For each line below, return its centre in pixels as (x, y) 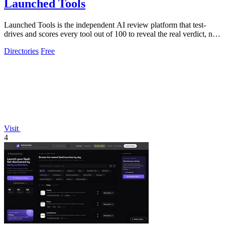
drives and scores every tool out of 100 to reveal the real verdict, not (111, 34)
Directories (21, 51)
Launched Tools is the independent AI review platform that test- (105, 25)
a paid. (15, 43)
